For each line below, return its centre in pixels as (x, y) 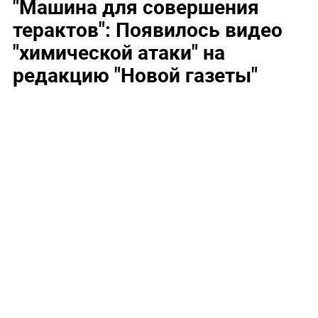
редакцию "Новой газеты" (135, 74)
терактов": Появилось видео (147, 29)
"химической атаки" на (119, 51)
